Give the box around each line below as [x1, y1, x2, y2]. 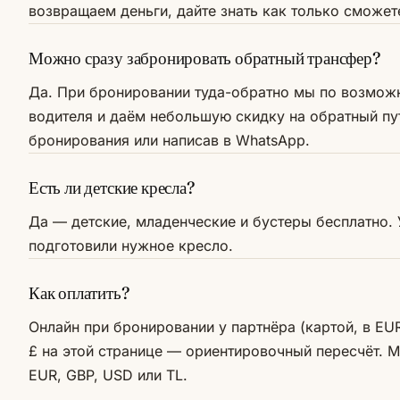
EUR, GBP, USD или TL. [29, 366, 187, 384]
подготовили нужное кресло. [29, 237, 233, 254]
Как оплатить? [29, 282, 129, 304]
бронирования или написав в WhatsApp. [29, 131, 310, 149]
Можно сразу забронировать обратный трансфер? [29, 47, 380, 69]
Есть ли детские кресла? [29, 177, 195, 198]
